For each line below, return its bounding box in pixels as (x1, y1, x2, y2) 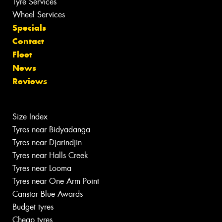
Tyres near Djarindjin (12, 137, 82, 148)
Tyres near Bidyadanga (12, 124, 90, 135)
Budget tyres (12, 202, 54, 213)
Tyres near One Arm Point (12, 176, 99, 187)
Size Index (12, 111, 48, 122)
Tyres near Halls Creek (12, 150, 88, 161)
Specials (12, 22, 46, 34)
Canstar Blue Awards (12, 189, 83, 200)
